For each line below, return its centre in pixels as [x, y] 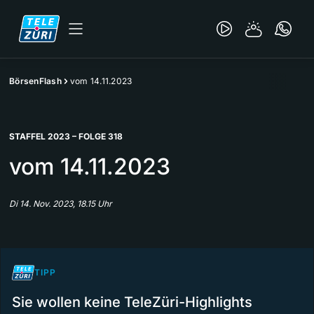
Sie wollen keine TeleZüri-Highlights [132, 302]
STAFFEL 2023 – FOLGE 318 [66, 136]
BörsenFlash [35, 81]
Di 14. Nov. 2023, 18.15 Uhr [61, 204]
